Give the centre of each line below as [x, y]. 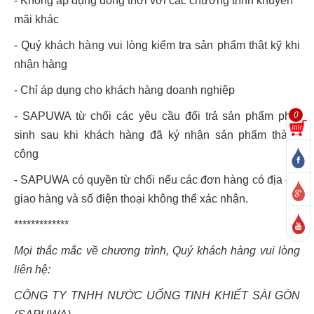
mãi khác [36, 19]
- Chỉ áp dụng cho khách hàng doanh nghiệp [124, 90]
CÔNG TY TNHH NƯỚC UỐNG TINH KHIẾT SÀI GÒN [157, 295]
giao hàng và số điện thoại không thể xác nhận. [131, 198]
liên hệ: [32, 269]
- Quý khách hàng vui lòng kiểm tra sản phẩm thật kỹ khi [157, 45]
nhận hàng [41, 64]
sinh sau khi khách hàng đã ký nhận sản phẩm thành [157, 135]
